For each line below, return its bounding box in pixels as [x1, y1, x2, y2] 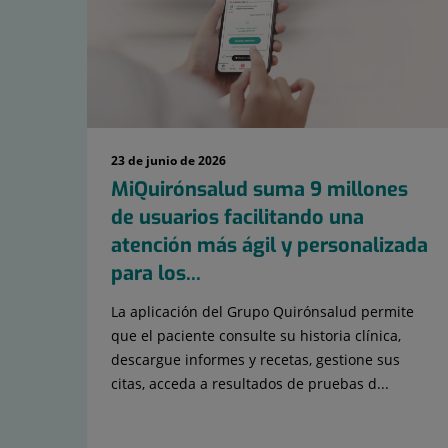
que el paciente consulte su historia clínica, [111, 326, 401, 346]
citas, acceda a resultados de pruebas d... [111, 374, 389, 394]
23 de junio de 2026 [111, 152, 226, 170]
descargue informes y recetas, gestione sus [111, 350, 400, 370]
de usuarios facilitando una [111, 204, 364, 232]
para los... [111, 260, 201, 288]
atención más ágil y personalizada [111, 232, 428, 260]
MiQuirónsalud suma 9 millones [111, 176, 408, 204]
